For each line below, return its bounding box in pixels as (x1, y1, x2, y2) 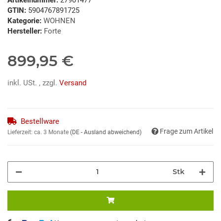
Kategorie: (7, 16, 43, 25)
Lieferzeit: (7, 128, 34, 136)
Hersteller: (7, 26, 42, 36)
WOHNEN (43, 16, 75, 25)
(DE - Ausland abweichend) (70, 128, 142, 136)
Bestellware (21, 116, 59, 126)
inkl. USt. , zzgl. (7, 78, 59, 87)
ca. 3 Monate (34, 128, 70, 136)
